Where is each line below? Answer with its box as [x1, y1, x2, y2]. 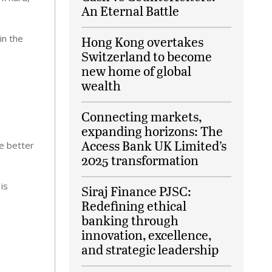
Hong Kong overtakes [81, 33, 204, 50]
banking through [81, 211, 179, 229]
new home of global [81, 62, 192, 80]
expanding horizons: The [81, 122, 223, 140]
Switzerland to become [81, 47, 212, 65]
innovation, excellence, [81, 226, 212, 243]
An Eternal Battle [81, 2, 180, 19]
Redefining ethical [81, 197, 187, 214]
